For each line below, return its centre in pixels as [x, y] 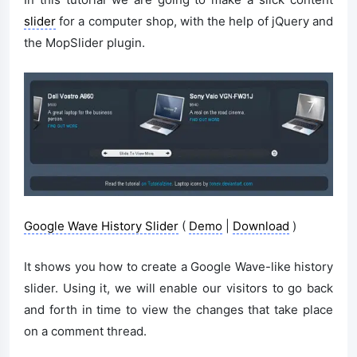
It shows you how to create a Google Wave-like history [178, 267]
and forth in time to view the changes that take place [178, 310]
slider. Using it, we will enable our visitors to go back [178, 288]
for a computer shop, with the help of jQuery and [194, 21]
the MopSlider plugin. [84, 42]
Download [261, 226]
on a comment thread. [85, 331]
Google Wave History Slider [101, 226]
